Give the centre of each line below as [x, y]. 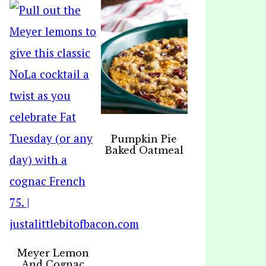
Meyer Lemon [53, 253]
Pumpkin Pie [144, 139]
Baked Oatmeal [144, 151]
